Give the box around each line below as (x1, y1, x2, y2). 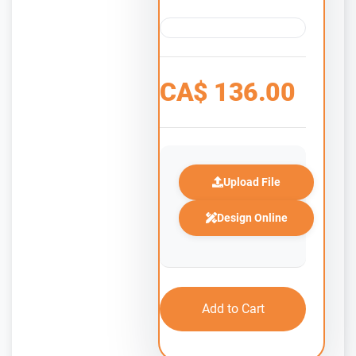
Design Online (216, 211, 288, 224)
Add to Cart (201, 300, 265, 316)
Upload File (223, 175, 281, 188)
